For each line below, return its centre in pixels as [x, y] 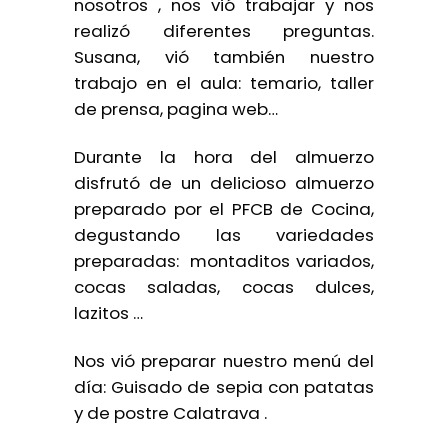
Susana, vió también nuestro [224, 57]
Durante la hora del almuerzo [224, 157]
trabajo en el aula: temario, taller [224, 83]
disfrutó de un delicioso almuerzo [224, 183]
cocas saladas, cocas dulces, [224, 287]
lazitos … [108, 313]
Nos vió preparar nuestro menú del [224, 361]
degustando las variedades [224, 235]
